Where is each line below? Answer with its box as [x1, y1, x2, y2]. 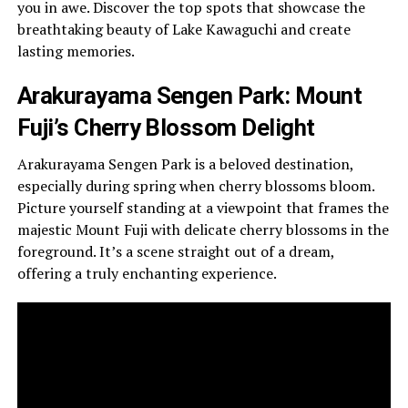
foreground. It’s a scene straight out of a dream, [16, 241, 334, 262]
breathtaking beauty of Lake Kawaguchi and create [16, 19, 351, 40]
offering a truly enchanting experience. [16, 263, 277, 284]
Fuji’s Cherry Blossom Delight [16, 114, 315, 142]
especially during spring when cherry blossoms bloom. [16, 176, 374, 197]
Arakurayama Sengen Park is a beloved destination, [16, 154, 353, 175]
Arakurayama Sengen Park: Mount [16, 82, 362, 110]
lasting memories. [16, 41, 135, 62]
